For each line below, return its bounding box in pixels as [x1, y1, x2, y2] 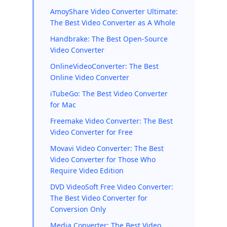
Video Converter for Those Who [50, 155, 156, 164]
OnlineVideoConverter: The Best [50, 61, 159, 71]
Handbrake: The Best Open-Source [50, 34, 168, 44]
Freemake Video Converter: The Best [50, 116, 173, 126]
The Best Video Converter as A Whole [50, 18, 175, 27]
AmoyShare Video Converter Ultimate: [50, 7, 178, 16]
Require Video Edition [50, 166, 124, 175]
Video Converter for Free [50, 127, 133, 137]
